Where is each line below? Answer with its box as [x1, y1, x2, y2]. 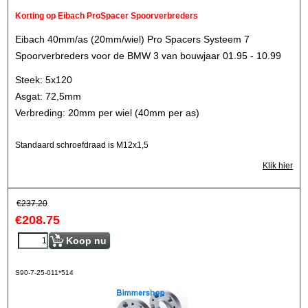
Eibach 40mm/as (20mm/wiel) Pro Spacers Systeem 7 [15, 34, 250, 45]
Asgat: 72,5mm [15, 90, 81, 102]
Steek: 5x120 [15, 74, 72, 85]
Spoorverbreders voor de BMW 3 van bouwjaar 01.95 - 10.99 [15, 50, 281, 61]
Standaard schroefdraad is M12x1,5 [15, 140, 148, 150]
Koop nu [66, 235, 107, 246]
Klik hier [263, 161, 293, 170]
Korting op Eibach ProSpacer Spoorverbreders [15, 11, 198, 21]
